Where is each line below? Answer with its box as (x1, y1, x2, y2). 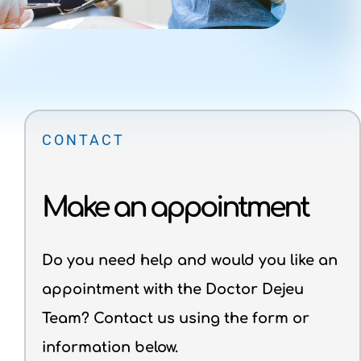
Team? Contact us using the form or (41, 309, 309, 326)
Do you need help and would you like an (41, 251, 338, 268)
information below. (41, 338, 178, 355)
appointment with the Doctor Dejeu (41, 280, 304, 297)
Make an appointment (41, 191, 308, 223)
